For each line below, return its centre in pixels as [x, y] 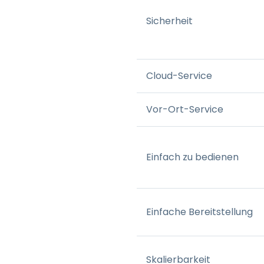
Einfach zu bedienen [192, 157]
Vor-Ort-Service [185, 109]
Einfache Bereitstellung [199, 212]
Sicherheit [169, 21]
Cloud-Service [179, 75]
